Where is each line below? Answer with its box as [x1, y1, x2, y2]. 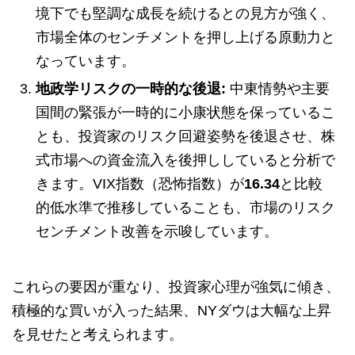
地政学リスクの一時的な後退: [36, 81, 226, 97]
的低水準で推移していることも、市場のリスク [36, 200, 335, 216]
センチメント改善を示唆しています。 [36, 223, 278, 240]
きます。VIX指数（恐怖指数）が [36, 176, 244, 193]
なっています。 [36, 53, 136, 70]
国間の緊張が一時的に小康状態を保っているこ [36, 105, 335, 121]
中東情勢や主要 [226, 81, 330, 97]
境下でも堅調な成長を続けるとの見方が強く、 [36, 6, 335, 22]
